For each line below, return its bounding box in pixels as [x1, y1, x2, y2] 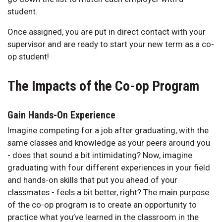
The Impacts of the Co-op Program [7, 77, 199, 94]
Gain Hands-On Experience [7, 109, 118, 121]
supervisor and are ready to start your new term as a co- [7, 39, 214, 49]
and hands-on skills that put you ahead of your [7, 174, 177, 185]
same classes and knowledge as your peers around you [7, 137, 210, 148]
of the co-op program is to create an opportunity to [7, 199, 197, 210]
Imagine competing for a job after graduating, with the [7, 125, 209, 135]
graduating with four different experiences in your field [7, 162, 210, 172]
